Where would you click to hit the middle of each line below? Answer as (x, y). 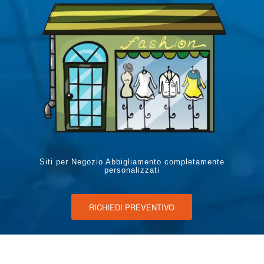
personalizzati (132, 170)
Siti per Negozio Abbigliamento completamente (132, 161)
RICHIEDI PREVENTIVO (132, 207)
